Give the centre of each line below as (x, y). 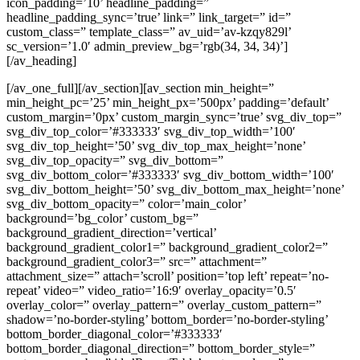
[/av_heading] (41, 60)
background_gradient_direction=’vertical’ (111, 232)
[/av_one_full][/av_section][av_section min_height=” (140, 88)
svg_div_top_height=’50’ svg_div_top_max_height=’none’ (156, 145)
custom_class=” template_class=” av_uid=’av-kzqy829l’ (149, 31)
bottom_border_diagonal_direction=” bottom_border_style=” (161, 348)
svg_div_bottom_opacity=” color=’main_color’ (126, 203)
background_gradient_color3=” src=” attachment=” (137, 261)
